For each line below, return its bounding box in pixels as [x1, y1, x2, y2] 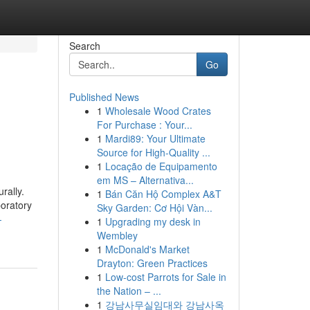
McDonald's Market [104, 242, 190, 256]
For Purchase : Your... [96, 118, 192, 131]
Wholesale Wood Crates [104, 104, 211, 118]
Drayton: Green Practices [96, 256, 208, 270]
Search [69, 39, 100, 53]
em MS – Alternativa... [96, 173, 194, 187]
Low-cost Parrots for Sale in [104, 270, 226, 284]
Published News [69, 90, 139, 104]
